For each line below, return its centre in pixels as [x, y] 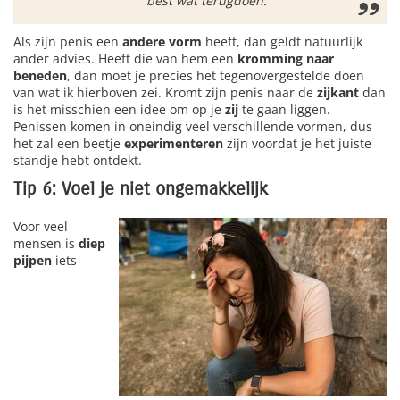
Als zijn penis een [68, 41]
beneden [40, 75]
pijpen [33, 260]
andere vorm [162, 41]
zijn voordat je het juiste [297, 143]
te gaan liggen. [286, 109]
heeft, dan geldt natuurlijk [282, 41]
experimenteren [174, 143]
